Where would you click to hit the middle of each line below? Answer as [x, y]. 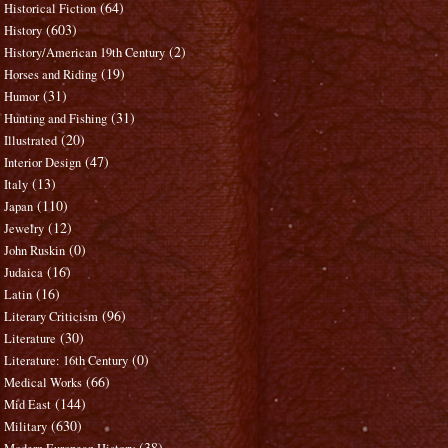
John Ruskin [35, 251]
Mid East [28, 405]
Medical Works [43, 383]
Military [26, 427]
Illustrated [31, 141]
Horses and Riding [51, 75]
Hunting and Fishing [56, 119]
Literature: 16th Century [66, 361]
